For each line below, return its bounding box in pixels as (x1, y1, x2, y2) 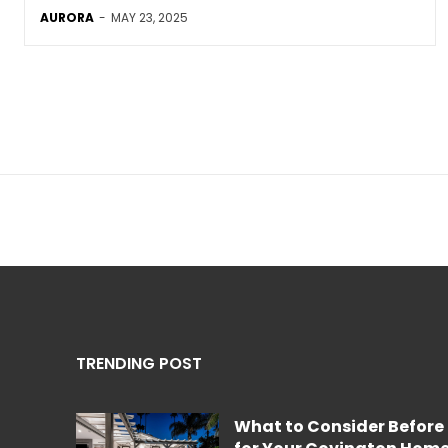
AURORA (40, 8, 94, 26)
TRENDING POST (76, 352, 202, 375)
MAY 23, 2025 (111, 8, 188, 26)
